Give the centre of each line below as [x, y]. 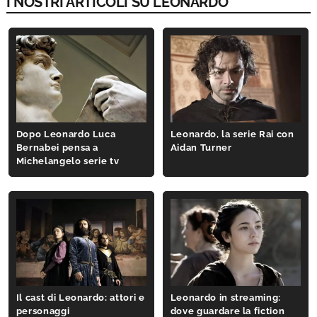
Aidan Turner [201, 148]
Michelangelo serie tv [68, 161]
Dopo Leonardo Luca [66, 134]
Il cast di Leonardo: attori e [80, 298]
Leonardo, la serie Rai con [232, 134]
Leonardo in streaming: [226, 298]
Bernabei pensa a [57, 148]
